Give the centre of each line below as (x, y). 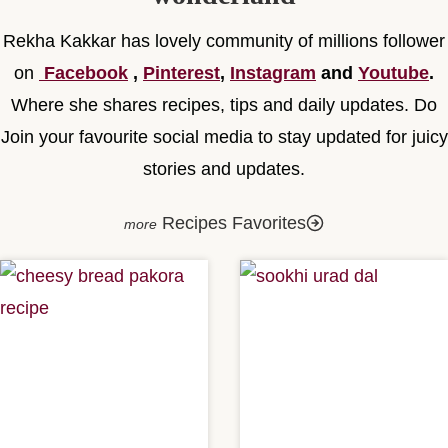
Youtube (393, 73)
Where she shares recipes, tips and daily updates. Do (224, 105)
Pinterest (181, 73)
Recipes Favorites (234, 223)
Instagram (273, 73)
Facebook (86, 73)
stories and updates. (224, 169)
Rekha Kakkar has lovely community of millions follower (224, 41)
